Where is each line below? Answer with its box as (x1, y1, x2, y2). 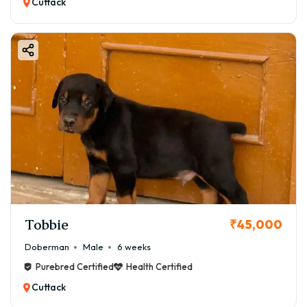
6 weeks (117, 241, 151, 253)
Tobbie (25, 215, 69, 234)
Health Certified (126, 261, 193, 273)
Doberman (25, 241, 69, 253)
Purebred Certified (36, 261, 114, 273)
